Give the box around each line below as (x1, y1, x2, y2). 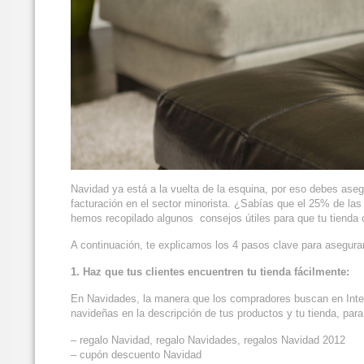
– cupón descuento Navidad (71, 349, 201, 362)
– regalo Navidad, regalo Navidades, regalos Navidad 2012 (71, 334, 345, 347)
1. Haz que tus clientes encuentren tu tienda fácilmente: (71, 266, 349, 279)
